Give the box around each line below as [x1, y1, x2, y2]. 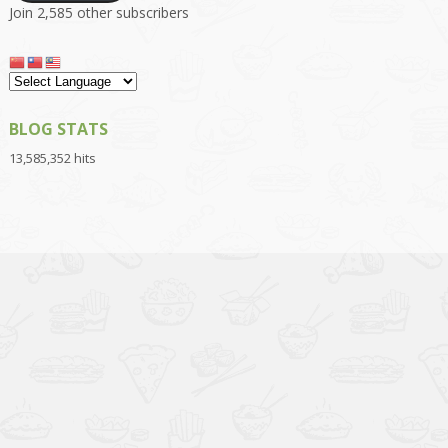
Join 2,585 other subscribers [8, 2, 189, 22]
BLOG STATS [8, 118, 108, 141]
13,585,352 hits [8, 149, 96, 168]
